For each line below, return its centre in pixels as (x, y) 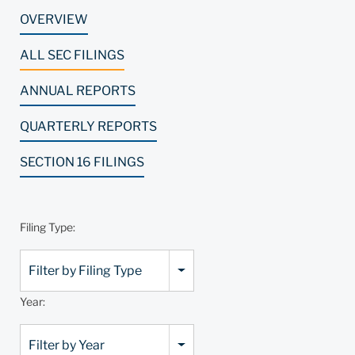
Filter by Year (67, 345)
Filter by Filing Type (85, 271)
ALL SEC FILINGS (72, 55)
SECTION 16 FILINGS (82, 162)
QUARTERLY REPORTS (88, 126)
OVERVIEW (54, 19)
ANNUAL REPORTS (78, 91)
